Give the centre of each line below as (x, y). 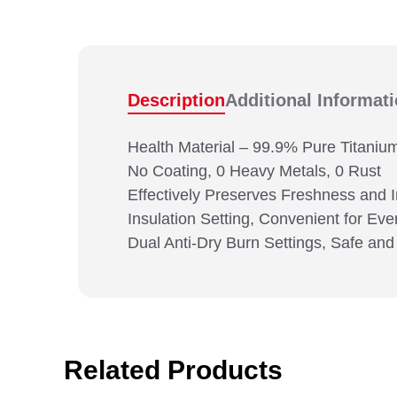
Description (176, 100)
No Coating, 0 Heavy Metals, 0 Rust (257, 171)
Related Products (173, 370)
